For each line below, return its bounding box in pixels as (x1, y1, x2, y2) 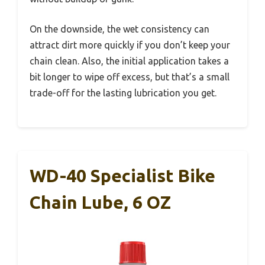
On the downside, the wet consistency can (30, 24, 209, 35)
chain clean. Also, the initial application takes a (30, 56, 229, 67)
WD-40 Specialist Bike (30, 166, 215, 186)
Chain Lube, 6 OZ (30, 192, 171, 213)
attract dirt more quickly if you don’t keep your (30, 40, 230, 51)
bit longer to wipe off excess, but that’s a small (30, 72, 230, 83)
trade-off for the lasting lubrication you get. (30, 88, 216, 99)
